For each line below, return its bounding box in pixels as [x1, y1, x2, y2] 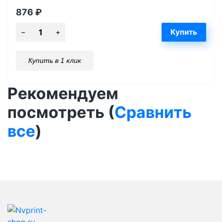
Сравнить [114, 102, 192, 122]
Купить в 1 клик [28, 56, 81, 64]
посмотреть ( [7, 102, 114, 122]
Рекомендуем [7, 83, 118, 103]
